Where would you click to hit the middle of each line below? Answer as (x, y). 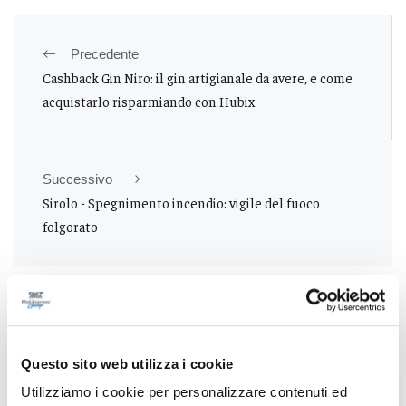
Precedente (105, 54)
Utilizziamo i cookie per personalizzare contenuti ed (184, 392)
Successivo (77, 179)
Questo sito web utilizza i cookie (127, 363)
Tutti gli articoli (192, 313)
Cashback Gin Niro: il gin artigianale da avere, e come (198, 78)
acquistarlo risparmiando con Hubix (149, 101)
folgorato (70, 227)
